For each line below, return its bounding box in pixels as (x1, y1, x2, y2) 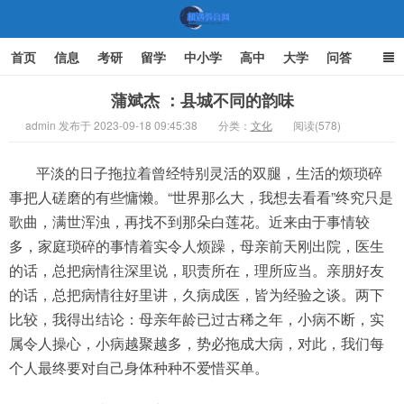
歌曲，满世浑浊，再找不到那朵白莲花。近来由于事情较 (9, 211, 370, 232)
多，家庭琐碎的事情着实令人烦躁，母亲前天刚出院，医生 (9, 235, 384, 256)
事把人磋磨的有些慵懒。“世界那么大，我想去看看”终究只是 (9, 187, 393, 207)
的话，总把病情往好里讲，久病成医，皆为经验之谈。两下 (9, 284, 384, 305)
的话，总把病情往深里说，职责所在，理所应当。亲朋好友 (9, 260, 384, 280)
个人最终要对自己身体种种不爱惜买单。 (9, 357, 269, 378)
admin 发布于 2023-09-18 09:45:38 (24, 117, 197, 133)
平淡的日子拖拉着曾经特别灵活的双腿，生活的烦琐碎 (36, 162, 382, 183)
